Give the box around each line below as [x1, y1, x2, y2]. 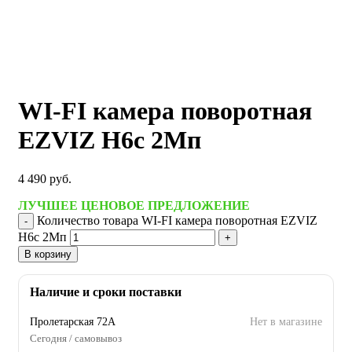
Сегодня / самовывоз [30, 332, 122, 344]
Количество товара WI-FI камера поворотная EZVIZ [37, 213, 317, 227]
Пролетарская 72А [30, 315, 115, 328]
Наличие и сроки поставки [30, 284, 181, 299]
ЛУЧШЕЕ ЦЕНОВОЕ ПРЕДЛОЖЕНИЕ [18, 198, 250, 212]
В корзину [24, 247, 71, 260]
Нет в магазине [250, 315, 322, 328]
